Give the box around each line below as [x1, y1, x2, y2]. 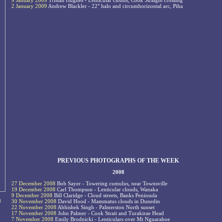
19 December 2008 [11, 186, 55, 193]
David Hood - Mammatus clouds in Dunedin [56, 198, 160, 205]
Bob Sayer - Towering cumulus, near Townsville [55, 180, 167, 187]
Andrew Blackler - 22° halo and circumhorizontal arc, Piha [47, 3, 183, 9]
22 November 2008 [11, 204, 56, 211]
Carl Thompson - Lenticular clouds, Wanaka [55, 186, 158, 193]
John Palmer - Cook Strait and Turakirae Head [56, 210, 164, 217]
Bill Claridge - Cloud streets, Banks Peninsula [53, 192, 157, 199]
